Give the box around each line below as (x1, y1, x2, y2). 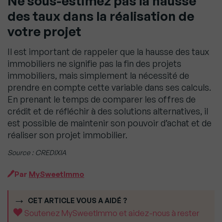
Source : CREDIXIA (7, 148, 66, 157)
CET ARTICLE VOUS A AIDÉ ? (28, 196, 127, 205)
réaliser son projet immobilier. (7, 129, 127, 141)
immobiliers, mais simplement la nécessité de (7, 70, 189, 81)
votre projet (7, 23, 81, 40)
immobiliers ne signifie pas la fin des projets (7, 58, 181, 69)
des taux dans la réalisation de (7, 8, 194, 24)
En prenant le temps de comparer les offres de (7, 94, 196, 105)
